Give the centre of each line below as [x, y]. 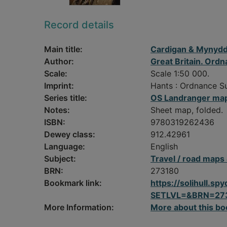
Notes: [57, 110]
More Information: [79, 207]
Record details [79, 25]
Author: [59, 61]
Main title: [63, 49]
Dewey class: [70, 134]
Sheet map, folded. [187, 110]
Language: [65, 146]
